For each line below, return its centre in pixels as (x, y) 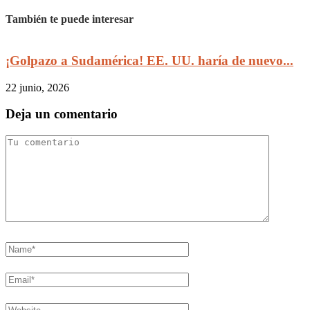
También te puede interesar (70, 19)
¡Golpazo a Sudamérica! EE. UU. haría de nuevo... (149, 60)
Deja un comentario (62, 114)
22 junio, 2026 (37, 87)
